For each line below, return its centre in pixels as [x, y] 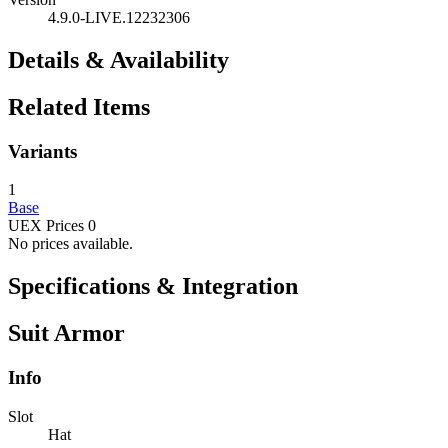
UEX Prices [46, 226]
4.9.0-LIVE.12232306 [119, 17]
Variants [42, 151]
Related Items [79, 106]
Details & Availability [118, 59]
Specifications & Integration [153, 286]
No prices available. [70, 244]
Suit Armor [66, 333]
